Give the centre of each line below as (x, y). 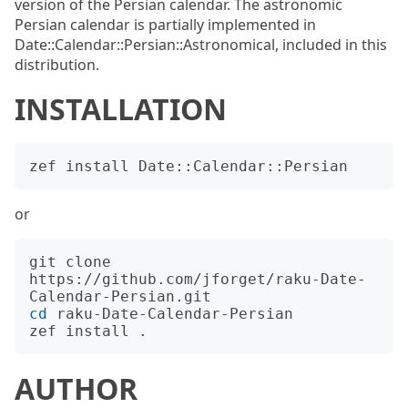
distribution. (57, 65)
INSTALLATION (121, 109)
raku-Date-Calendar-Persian (170, 314)
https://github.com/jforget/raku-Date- (198, 279)
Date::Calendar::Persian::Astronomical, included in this (201, 45)
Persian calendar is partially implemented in (165, 25)
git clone (70, 262)
